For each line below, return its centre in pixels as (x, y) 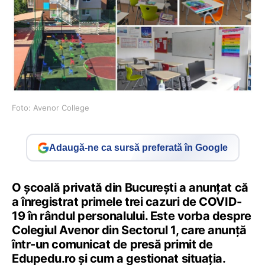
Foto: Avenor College (51, 108)
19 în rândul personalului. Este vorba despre (132, 216)
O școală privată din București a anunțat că (130, 188)
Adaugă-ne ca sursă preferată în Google (138, 147)
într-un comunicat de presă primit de (112, 245)
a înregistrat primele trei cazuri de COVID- (127, 202)
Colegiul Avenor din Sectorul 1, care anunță (129, 230)
